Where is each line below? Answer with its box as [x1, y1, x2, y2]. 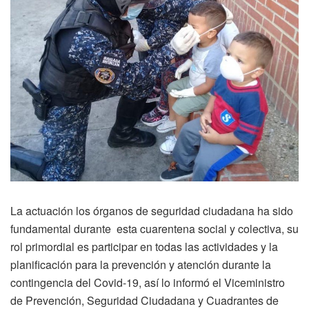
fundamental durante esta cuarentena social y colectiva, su [10, 220, 299, 237]
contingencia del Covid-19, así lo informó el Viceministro [10, 274, 285, 290]
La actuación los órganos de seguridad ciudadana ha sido [10, 202, 293, 219]
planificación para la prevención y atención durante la [10, 256, 271, 272]
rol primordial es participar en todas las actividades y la [10, 238, 278, 255]
